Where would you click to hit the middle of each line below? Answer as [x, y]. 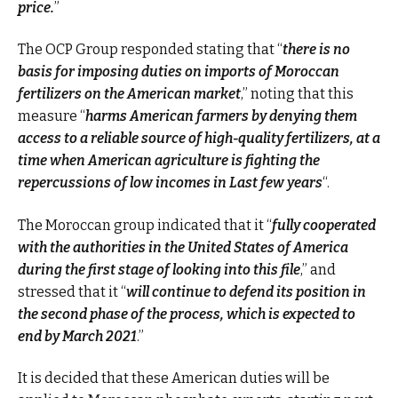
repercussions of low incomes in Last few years [170, 183]
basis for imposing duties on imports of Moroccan [179, 72]
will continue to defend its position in [246, 291]
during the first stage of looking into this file [159, 269]
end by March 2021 [77, 336]
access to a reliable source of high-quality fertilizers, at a [199, 139]
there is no [316, 50]
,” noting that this [297, 94]
